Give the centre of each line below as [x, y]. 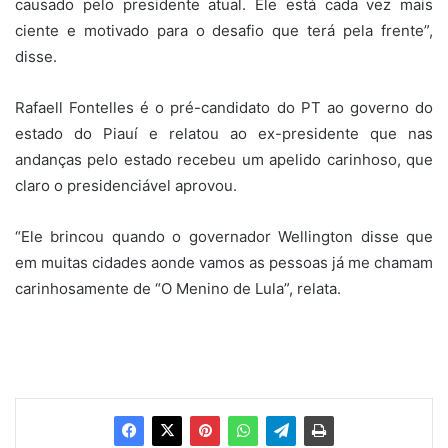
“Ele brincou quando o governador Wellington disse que [224, 236]
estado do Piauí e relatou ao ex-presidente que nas [224, 133]
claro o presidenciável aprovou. [126, 185]
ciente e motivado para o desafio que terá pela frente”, [224, 30]
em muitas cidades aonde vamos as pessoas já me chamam [224, 262]
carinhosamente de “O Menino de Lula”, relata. [178, 288]
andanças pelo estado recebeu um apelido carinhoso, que [224, 159]
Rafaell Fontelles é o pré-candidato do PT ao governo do [224, 107]
